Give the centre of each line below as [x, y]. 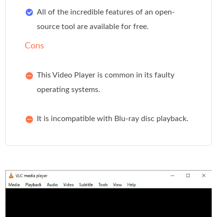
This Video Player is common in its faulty [106, 75]
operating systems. [69, 89]
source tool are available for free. [93, 26]
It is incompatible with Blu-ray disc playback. [113, 118]
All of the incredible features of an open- [106, 12]
